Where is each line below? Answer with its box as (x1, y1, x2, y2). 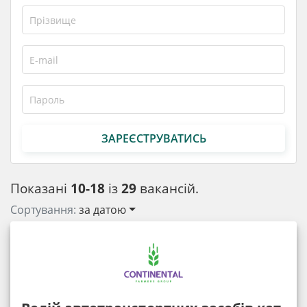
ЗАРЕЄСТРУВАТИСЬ (101, 130, 206, 146)
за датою (79, 202, 126, 217)
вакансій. (136, 179, 199, 197)
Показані (10, 179, 71, 197)
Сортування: (10, 202, 79, 217)
